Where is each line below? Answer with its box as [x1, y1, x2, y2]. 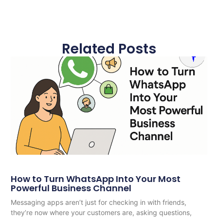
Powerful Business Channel [11, 182, 132, 194]
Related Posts [62, 39, 156, 59]
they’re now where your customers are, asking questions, [11, 208, 192, 217]
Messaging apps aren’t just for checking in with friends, [11, 198, 187, 206]
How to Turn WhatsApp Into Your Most [11, 172, 181, 185]
